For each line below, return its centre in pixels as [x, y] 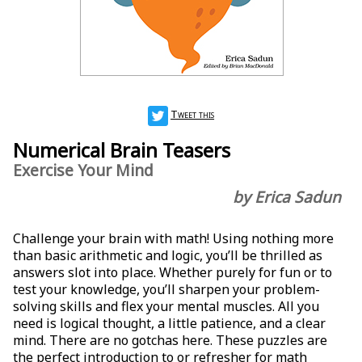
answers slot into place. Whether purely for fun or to [173, 273]
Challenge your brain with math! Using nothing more [173, 239]
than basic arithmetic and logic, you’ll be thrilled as [168, 256]
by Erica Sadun [287, 196]
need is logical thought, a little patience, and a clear [169, 324]
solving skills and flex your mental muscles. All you [166, 307]
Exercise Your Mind [83, 170]
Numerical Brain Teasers [122, 150]
